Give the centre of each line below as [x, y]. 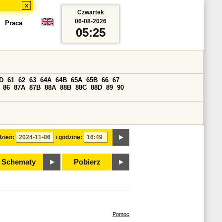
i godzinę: [69, 137]
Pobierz [87, 162]
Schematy [18, 162]
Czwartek [90, 12]
